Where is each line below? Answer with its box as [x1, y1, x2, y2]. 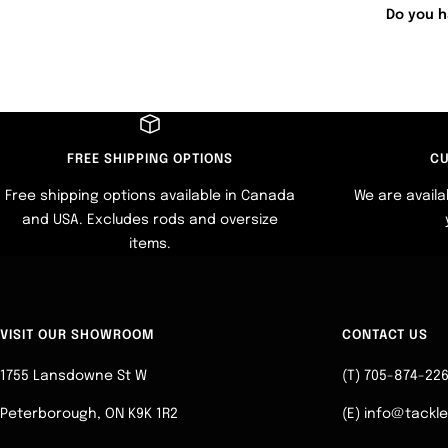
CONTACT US [342, 329, 428, 343]
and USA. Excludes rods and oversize [22, 213, 278, 228]
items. [129, 237, 171, 252]
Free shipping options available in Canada [5, 189, 295, 204]
